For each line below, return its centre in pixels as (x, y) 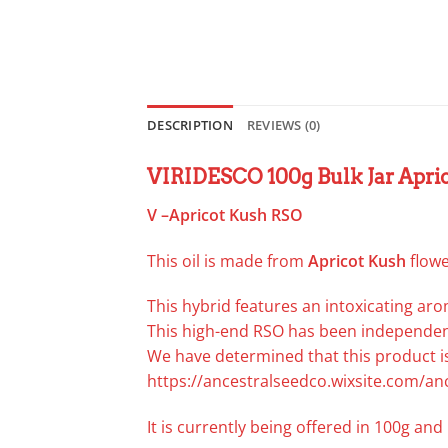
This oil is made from (227, 260)
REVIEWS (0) (283, 124)
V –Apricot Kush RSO (225, 214)
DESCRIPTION (190, 124)
